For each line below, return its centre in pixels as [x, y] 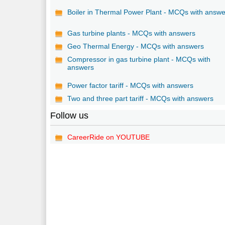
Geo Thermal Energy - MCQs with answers [136, 46]
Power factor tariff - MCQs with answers [131, 85]
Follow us [70, 115]
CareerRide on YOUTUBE [109, 137]
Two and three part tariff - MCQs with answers [141, 98]
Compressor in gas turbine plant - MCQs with [139, 59]
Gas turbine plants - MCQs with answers [132, 33]
